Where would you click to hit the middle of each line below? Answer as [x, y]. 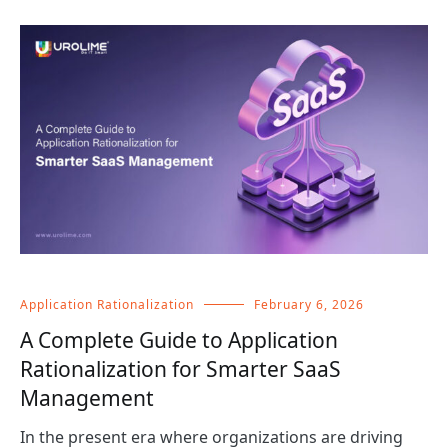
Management [87, 398]
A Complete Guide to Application [179, 340]
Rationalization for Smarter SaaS [180, 369]
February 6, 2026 [309, 305]
